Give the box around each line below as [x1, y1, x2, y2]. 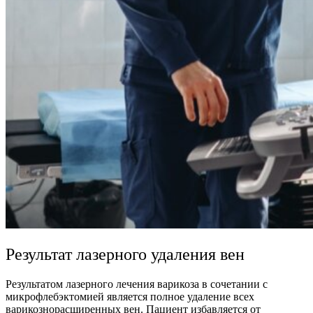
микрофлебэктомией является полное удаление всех [6, 291, 254, 303]
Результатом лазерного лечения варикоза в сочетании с [6, 278, 268, 291]
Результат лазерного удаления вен [6, 245, 245, 264]
